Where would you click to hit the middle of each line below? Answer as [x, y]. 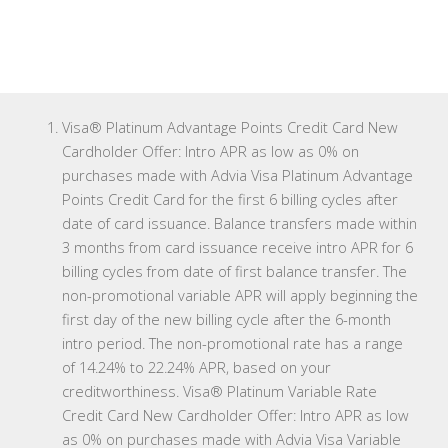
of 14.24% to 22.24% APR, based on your [196, 367]
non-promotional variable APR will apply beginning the [240, 295]
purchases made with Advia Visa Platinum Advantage [237, 175]
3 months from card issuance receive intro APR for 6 [237, 247]
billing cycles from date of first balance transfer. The [234, 271]
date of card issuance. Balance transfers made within [239, 223]
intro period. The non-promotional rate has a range [232, 343]
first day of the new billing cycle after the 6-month [226, 319]
